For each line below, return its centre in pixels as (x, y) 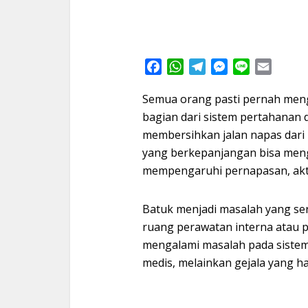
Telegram (231, 67)
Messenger (257, 67)
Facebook (186, 67)
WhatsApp (210, 67)
